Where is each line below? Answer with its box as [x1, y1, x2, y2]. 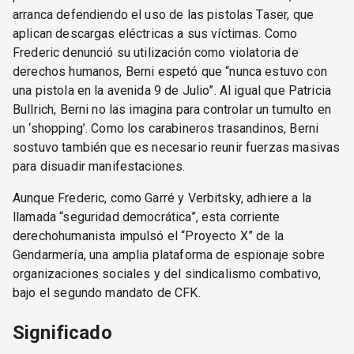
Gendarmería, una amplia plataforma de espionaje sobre [13, 247, 325, 263]
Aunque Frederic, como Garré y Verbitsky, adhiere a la [13, 190, 311, 206]
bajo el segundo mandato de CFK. [13, 285, 201, 301]
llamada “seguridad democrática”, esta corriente [13, 209, 281, 225]
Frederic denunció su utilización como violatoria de [13, 45, 299, 61]
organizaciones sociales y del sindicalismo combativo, [13, 266, 321, 282]
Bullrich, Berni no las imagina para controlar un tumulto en [13, 102, 331, 118]
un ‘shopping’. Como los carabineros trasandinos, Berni [13, 121, 319, 137]
